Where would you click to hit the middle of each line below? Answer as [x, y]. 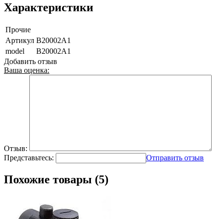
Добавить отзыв [31, 61]
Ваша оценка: [27, 70]
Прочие [18, 29]
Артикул [20, 40]
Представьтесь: [29, 157]
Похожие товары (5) [56, 179]
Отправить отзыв [175, 157]
